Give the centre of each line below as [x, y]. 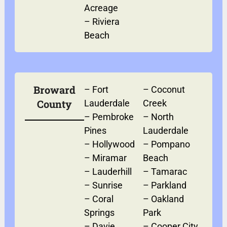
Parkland [169, 185]
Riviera [106, 21]
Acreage [101, 8]
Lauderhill [112, 171]
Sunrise [107, 185]
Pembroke [113, 117]
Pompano [171, 144]
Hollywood [113, 144]
